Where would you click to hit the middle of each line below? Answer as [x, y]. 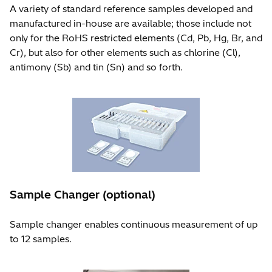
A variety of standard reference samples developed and [131, 8]
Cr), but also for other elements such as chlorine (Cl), [125, 52]
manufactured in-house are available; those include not [131, 23]
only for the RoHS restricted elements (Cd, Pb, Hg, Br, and [136, 38]
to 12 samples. [41, 239]
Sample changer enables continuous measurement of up [134, 224]
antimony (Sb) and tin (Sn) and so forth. [96, 67]
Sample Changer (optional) [83, 194]
